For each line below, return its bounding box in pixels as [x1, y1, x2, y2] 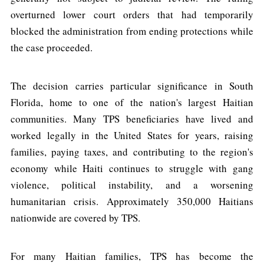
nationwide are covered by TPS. [11, 211, 140, 225]
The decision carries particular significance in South [11, 79, 253, 93]
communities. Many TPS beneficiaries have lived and [11, 112, 253, 126]
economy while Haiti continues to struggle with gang [11, 161, 253, 176]
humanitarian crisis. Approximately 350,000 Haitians [11, 194, 253, 209]
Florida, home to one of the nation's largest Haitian [11, 95, 253, 110]
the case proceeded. [11, 41, 93, 55]
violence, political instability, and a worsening [11, 178, 253, 192]
